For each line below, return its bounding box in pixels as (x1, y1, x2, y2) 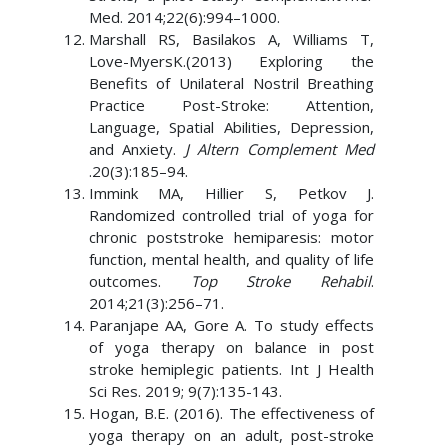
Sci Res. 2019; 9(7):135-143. (88, 381, 282, 401)
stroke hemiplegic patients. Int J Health (88, 359, 375, 379)
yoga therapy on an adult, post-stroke (88, 425, 375, 445)
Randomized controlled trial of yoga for (88, 205, 375, 225)
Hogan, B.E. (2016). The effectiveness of (88, 403, 375, 423)
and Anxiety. (88, 139, 185, 159)
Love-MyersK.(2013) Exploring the (88, 51, 375, 71)
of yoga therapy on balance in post (88, 337, 375, 357)
